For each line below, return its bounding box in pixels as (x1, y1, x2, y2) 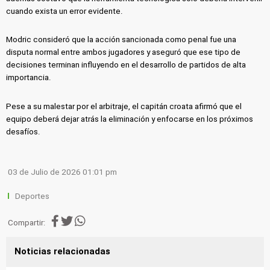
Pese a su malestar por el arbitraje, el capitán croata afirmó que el (6, 102, 242, 111)
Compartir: (8, 218, 46, 227)
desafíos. (6, 127, 41, 137)
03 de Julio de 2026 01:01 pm (8, 168, 118, 177)
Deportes (15, 192, 50, 201)
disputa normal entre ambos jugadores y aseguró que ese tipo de (6, 48, 241, 57)
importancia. (6, 73, 52, 83)
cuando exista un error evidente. (6, 6, 124, 16)
